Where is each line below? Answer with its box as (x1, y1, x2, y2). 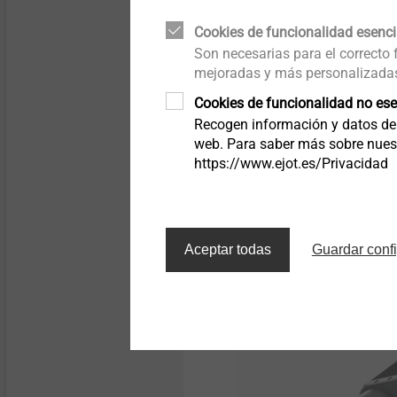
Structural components (18, 38, 132, 52)
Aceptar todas (183, 241, 271, 257)
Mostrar (251, 176, 300, 193)
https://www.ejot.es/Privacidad (193, 154, 388, 172)
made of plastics (18, 51, 102, 66)
